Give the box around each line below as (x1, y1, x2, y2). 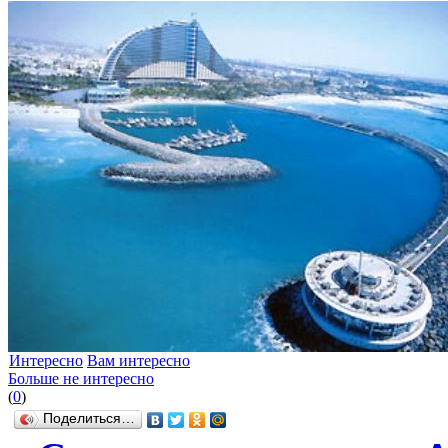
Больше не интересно (8, 370, 154, 388)
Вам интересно (87, 352, 190, 370)
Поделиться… (43, 411, 135, 427)
